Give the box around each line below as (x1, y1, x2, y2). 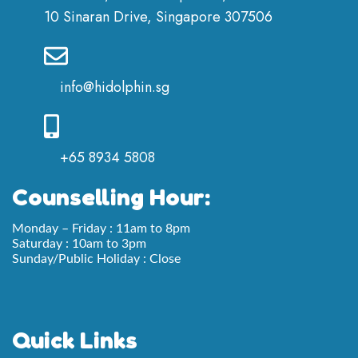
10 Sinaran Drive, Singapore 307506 (44, 6, 272, 28)
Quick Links (12, 325, 137, 355)
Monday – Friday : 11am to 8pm (12, 222, 190, 236)
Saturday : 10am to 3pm (12, 237, 146, 251)
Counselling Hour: (12, 182, 210, 212)
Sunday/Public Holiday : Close (12, 253, 181, 266)
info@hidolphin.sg (60, 77, 169, 98)
